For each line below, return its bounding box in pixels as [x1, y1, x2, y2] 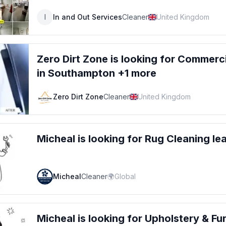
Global [115, 172, 136, 181]
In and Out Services [53, 13, 122, 21]
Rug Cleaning [145, 133, 210, 145]
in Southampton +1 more [37, 67, 156, 79]
